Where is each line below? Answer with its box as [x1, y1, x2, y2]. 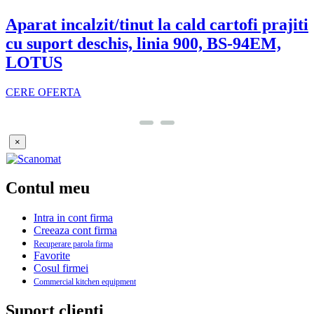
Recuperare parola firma [34, 239, 113, 250]
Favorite [34, 250, 70, 262]
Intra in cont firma [34, 212, 113, 224]
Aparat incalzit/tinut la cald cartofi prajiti [6, 15, 308, 34]
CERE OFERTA [6, 86, 81, 98]
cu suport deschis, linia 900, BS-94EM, [6, 34, 281, 53]
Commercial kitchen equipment [34, 277, 136, 287]
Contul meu [6, 179, 90, 198]
